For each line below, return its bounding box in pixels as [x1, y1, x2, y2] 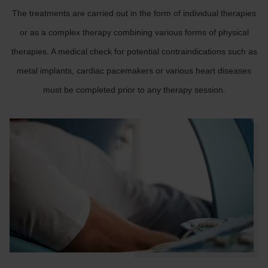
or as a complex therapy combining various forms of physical [19, 28, 249, 37]
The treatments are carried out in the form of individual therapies [12, 8, 256, 18]
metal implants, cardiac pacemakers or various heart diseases [17, 66, 251, 75]
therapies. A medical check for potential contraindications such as [11, 47, 257, 56]
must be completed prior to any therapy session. [42, 85, 226, 95]
